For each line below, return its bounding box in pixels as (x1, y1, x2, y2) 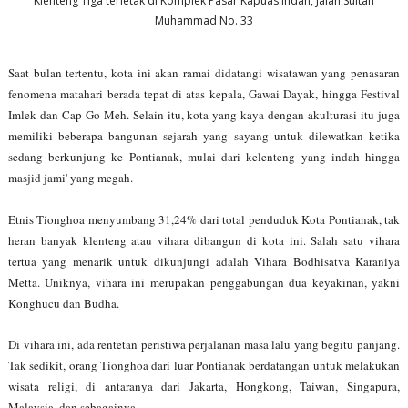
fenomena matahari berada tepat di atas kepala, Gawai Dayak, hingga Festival (7, 85, 401, 102)
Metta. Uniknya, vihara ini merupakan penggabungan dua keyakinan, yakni (7, 273, 401, 291)
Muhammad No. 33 (154, 13, 253, 28)
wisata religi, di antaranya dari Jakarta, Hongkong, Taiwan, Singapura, (7, 377, 401, 394)
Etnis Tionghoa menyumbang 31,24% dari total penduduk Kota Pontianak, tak (7, 210, 401, 228)
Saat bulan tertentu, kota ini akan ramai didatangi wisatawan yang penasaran (7, 64, 401, 81)
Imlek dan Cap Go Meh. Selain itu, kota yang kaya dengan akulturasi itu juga (7, 106, 401, 123)
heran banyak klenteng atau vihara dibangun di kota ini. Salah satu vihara (7, 231, 401, 249)
